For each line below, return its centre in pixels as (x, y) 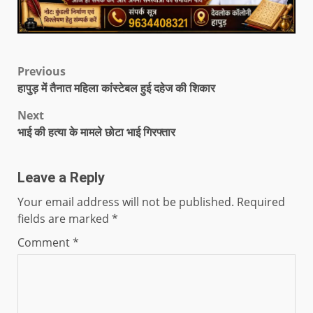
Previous (42, 71)
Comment (45, 242)
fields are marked (65, 218)
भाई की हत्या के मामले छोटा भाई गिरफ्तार (96, 132)
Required (261, 202)
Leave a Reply (61, 177)
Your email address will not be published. (126, 202)
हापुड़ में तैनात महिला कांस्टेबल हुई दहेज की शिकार (116, 88)
